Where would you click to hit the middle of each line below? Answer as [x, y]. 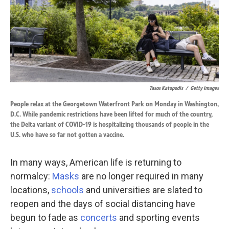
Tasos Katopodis [166, 88]
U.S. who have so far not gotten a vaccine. [67, 135]
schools [67, 190]
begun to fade [38, 217]
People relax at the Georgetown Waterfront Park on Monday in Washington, [114, 104]
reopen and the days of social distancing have [103, 204]
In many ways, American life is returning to [96, 162]
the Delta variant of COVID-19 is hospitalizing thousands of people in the [110, 124]
